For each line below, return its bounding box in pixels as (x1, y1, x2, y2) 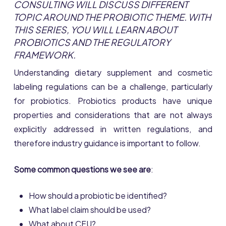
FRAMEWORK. (13, 49, 76, 61)
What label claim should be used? (28, 204, 151, 215)
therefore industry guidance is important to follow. (13, 138, 201, 148)
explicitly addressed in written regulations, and (13, 124, 213, 134)
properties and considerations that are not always (13, 109, 213, 120)
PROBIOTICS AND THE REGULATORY (13, 36, 171, 48)
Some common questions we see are (13, 164, 151, 175)
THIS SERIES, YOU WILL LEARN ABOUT (13, 24, 177, 35)
